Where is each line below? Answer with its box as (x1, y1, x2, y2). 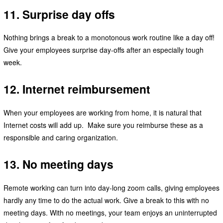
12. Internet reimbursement (3, 81, 150, 98)
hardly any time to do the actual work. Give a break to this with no (3, 195, 209, 205)
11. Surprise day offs (3, 5, 115, 22)
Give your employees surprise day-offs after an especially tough (3, 45, 204, 55)
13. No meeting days (3, 156, 113, 173)
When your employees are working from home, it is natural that (3, 108, 202, 118)
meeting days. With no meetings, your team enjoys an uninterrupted (3, 207, 217, 218)
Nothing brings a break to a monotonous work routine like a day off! (3, 32, 215, 43)
